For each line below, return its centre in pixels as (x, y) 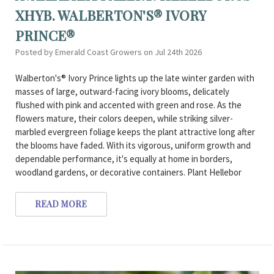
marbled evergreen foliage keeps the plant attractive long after (135, 132)
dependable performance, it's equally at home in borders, (124, 159)
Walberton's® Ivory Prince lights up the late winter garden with (135, 78)
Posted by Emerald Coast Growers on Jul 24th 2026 (108, 52)
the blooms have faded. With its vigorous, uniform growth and (133, 146)
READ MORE (61, 204)
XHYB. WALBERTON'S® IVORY (110, 16)
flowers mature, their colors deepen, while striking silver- (124, 119)
